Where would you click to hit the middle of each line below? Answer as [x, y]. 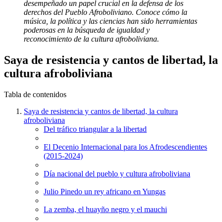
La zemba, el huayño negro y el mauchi [105, 209]
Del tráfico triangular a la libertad [95, 129]
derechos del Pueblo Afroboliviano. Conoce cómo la [106, 12]
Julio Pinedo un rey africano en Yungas [105, 191]
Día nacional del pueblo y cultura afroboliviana [117, 173]
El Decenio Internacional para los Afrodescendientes [125, 147]
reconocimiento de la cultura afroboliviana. [91, 39]
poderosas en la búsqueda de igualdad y [87, 30]
